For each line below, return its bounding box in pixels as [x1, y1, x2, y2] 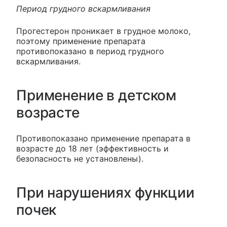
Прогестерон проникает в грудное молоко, [16, 26, 191, 36]
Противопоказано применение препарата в [16, 133, 191, 144]
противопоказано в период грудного [16, 46, 164, 57]
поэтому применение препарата [16, 36, 145, 47]
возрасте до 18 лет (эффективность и [16, 143, 169, 154]
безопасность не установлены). [16, 154, 143, 164]
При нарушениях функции [16, 184, 195, 202]
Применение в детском [16, 87, 177, 104]
